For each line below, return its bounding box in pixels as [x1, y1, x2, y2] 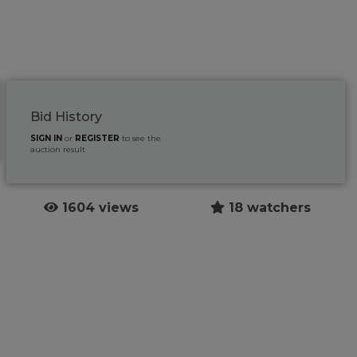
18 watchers [224, 199, 311, 215]
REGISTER [75, 132, 120, 143]
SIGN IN [30, 132, 63, 143]
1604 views [57, 199, 139, 215]
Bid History [30, 108, 103, 124]
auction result [30, 143, 86, 155]
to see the [120, 132, 162, 143]
